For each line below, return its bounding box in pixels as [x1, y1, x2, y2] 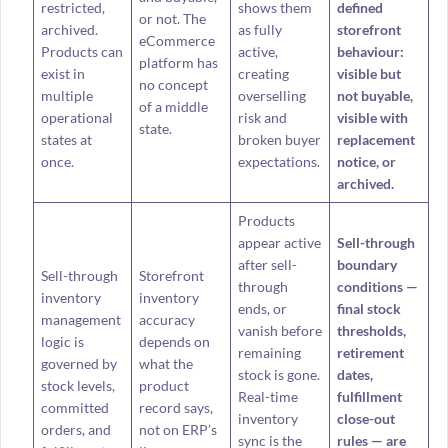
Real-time [237, 387, 298, 405]
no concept [138, 75, 208, 93]
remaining [237, 343, 301, 361]
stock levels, [40, 376, 115, 394]
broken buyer [237, 130, 321, 148]
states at [40, 130, 92, 148]
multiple [40, 86, 93, 104]
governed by [40, 354, 117, 372]
